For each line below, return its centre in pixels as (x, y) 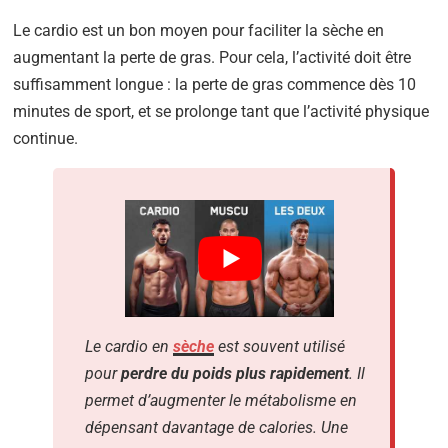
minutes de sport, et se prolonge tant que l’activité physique (221, 111)
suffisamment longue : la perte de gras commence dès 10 (215, 84)
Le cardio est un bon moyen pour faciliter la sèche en (199, 30)
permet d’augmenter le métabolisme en (221, 400)
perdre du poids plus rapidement (235, 373)
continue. (46, 138)
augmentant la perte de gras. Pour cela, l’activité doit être (212, 57)
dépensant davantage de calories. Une (217, 427)
